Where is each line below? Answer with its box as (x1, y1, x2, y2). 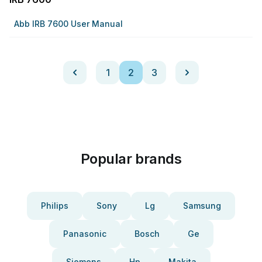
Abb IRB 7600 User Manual (14, 19, 123, 29)
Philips (41, 201, 68, 211)
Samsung (183, 201, 221, 211)
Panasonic (63, 229, 106, 239)
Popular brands (80, 150, 182, 167)
